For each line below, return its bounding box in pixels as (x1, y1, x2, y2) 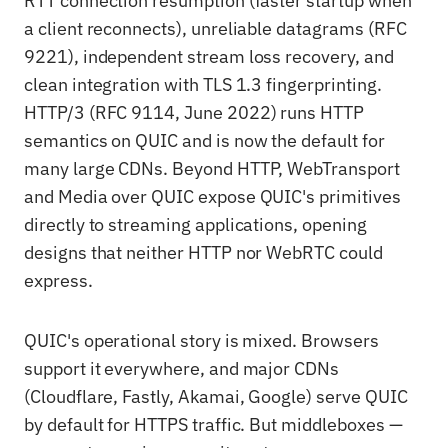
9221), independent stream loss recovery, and (24, 45, 394, 68)
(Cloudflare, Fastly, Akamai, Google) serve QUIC (24, 385, 408, 408)
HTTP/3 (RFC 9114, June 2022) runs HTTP (24, 101, 364, 124)
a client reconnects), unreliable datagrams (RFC (24, 17, 407, 40)
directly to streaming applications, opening (24, 213, 367, 236)
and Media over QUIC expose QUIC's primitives (24, 185, 401, 208)
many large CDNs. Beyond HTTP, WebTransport (24, 157, 400, 180)
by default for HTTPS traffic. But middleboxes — (24, 413, 403, 436)
